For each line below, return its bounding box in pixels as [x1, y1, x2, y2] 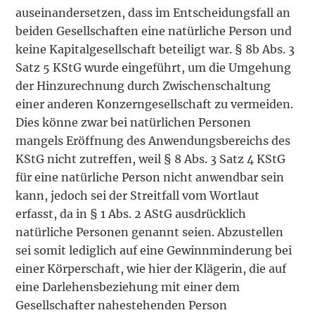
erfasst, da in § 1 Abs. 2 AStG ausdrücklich [15, 206, 247, 221]
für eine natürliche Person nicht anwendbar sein [15, 169, 285, 184]
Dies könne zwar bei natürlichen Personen [15, 115, 252, 129]
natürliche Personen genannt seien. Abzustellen [15, 224, 284, 239]
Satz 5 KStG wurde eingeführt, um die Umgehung [15, 60, 292, 75]
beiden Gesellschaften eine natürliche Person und [15, 23, 292, 38]
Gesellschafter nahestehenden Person [15, 297, 228, 312]
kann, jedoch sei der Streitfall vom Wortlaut [15, 188, 260, 202]
